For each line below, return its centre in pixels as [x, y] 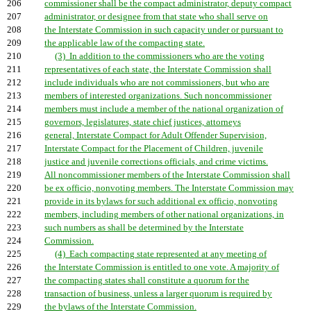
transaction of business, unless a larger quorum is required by [158, 294]
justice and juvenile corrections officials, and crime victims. [156, 162]
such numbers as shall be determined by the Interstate [144, 228]
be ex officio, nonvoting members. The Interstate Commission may [169, 188]
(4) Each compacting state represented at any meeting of [161, 254]
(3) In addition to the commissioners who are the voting [160, 56]
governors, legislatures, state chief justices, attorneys [143, 122]
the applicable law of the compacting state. [125, 43]
